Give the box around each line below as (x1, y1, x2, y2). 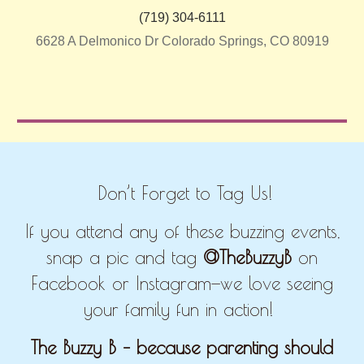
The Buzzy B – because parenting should (31, 336, 333, 358)
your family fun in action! (84, 298, 280, 321)
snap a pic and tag (46, 246, 203, 269)
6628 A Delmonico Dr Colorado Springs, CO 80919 (35, 34, 329, 48)
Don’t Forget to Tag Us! (97, 181, 273, 204)
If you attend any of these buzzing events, (24, 220, 340, 243)
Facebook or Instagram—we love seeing (31, 272, 333, 295)
